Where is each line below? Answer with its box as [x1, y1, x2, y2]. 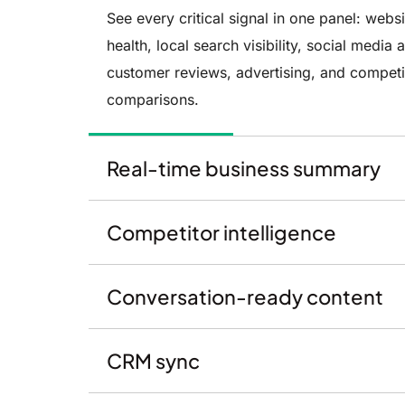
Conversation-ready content [106, 284, 383, 310]
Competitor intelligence [106, 220, 336, 246]
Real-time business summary [106, 155, 381, 182]
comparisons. [106, 90, 199, 109]
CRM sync [106, 348, 200, 374]
